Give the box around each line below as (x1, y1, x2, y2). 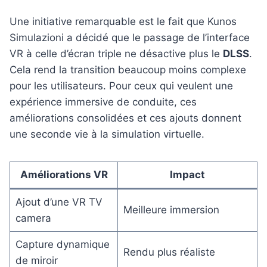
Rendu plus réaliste (123, 246, 215, 259)
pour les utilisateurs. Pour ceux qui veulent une (10, 80, 233, 92)
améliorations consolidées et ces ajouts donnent (10, 112, 241, 125)
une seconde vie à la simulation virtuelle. (10, 128, 204, 141)
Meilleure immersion (123, 204, 219, 216)
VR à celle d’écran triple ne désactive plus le (10, 48, 223, 60)
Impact (170, 169, 205, 181)
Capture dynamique (15, 238, 110, 251)
